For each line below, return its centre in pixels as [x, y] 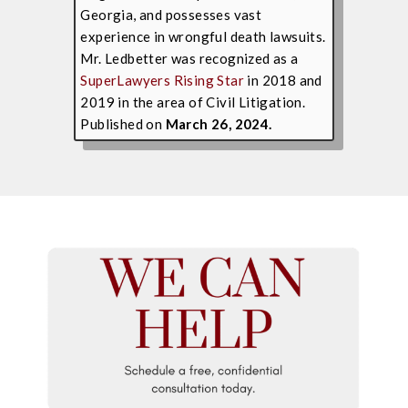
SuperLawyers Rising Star [162, 80]
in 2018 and [283, 80]
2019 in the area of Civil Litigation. [193, 102]
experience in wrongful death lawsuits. [203, 36]
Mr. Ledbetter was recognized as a [189, 58]
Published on [123, 123]
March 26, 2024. [219, 123]
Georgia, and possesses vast [171, 14]
